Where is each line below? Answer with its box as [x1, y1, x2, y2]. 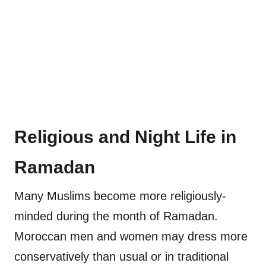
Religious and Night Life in [14, 127, 236, 147]
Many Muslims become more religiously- [14, 189, 226, 203]
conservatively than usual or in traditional [14, 250, 229, 264]
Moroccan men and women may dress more [14, 230, 248, 243]
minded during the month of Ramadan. [14, 210, 218, 223]
